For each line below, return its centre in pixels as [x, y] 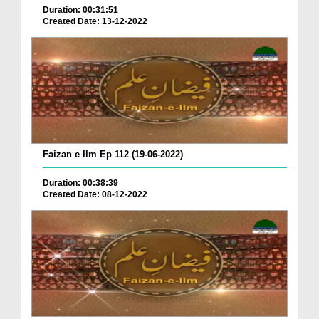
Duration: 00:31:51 [80, 10]
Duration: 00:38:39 [80, 183]
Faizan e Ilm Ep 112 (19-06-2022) [113, 155]
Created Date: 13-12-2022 [95, 22]
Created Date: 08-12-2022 [95, 195]
